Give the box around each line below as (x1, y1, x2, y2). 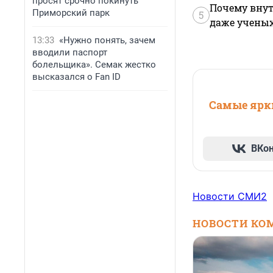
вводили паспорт (32, 47, 107, 58)
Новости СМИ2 (193, 190, 267, 202)
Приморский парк (32, 7, 110, 18)
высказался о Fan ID (32, 71, 121, 82)
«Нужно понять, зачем (59, 35, 155, 46)
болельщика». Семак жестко (32, 59, 156, 70)
